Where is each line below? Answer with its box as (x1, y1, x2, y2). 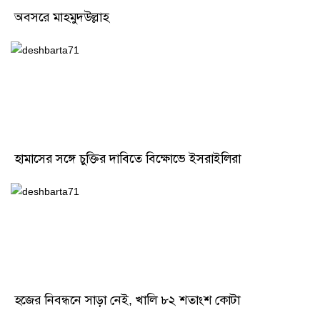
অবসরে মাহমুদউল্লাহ (14, 10, 109, 25)
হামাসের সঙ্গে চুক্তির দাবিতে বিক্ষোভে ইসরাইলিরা (14, 151, 241, 166)
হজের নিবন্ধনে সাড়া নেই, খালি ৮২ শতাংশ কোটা (14, 293, 240, 308)
